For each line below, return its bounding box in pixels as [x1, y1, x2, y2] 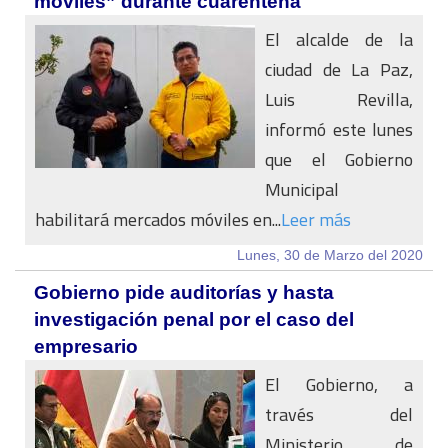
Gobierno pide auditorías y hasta [34, 282, 334, 303]
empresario [34, 336, 138, 357]
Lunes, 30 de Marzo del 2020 [237, 247, 423, 263]
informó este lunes [265, 113, 413, 146]
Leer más [281, 203, 351, 236]
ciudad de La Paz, [265, 53, 413, 86]
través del [265, 398, 413, 431]
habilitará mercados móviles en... [35, 203, 281, 236]
